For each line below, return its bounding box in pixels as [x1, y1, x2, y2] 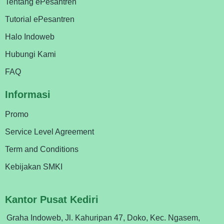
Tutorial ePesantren [5, 15, 74, 24]
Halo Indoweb [5, 32, 54, 41]
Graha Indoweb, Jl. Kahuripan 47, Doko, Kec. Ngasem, [6, 213, 200, 222]
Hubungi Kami [5, 50, 56, 59]
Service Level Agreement [5, 127, 94, 136]
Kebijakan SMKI [5, 162, 62, 171]
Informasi [5, 89, 50, 100]
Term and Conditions [5, 145, 78, 154]
